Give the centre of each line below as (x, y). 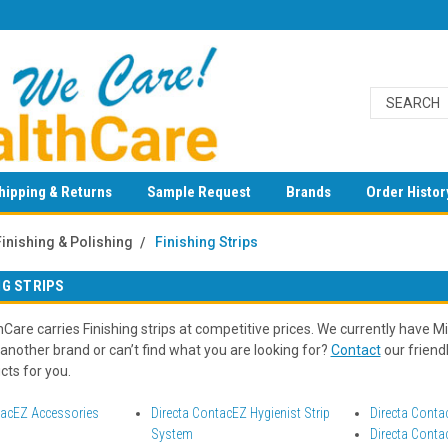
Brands (308, 192)
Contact (355, 350)
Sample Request (199, 192)
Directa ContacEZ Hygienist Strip (240, 413)
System (171, 434)
